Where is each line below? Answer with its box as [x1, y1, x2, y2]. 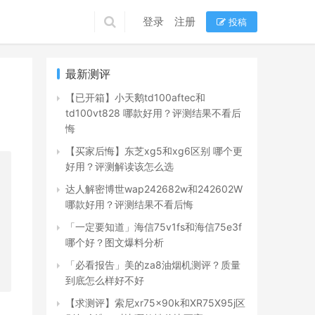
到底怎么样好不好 [65, 274, 144, 286]
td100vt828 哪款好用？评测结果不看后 [65, 107, 241, 119]
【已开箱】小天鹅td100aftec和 [65, 91, 205, 103]
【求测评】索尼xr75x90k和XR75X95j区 [65, 297, 245, 309]
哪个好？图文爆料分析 [65, 236, 164, 248]
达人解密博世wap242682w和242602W [65, 183, 243, 195]
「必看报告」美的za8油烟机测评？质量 [65, 259, 240, 271]
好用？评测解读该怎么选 [65, 160, 174, 172]
